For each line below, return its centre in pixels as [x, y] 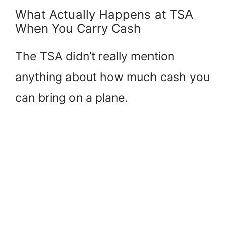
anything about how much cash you [112, 77]
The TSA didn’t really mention [95, 56]
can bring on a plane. [71, 98]
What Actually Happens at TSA [104, 14]
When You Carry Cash [78, 28]
